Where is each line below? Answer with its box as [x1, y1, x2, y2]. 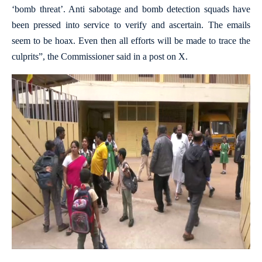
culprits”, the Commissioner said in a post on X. [12, 51, 188, 62]
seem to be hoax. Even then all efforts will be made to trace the [12, 36, 250, 46]
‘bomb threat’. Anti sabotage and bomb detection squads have [12, 4, 250, 15]
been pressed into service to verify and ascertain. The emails [12, 20, 250, 30]
